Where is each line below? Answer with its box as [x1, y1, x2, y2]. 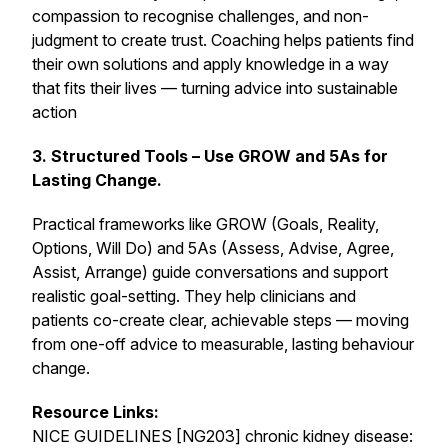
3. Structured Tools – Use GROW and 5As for [32, 146, 388, 166]
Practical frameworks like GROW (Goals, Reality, [32, 214, 379, 234]
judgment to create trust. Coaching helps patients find [32, 30, 414, 50]
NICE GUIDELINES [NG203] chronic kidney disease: [32, 426, 413, 446]
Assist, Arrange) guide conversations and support [32, 262, 388, 282]
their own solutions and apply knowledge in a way [32, 54, 389, 74]
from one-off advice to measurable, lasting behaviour [32, 334, 414, 354]
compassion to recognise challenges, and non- [32, 6, 369, 26]
